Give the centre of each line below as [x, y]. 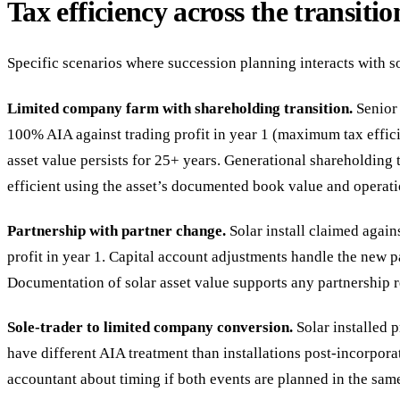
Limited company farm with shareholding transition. [180, 108]
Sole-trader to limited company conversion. [150, 327]
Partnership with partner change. [117, 230]
